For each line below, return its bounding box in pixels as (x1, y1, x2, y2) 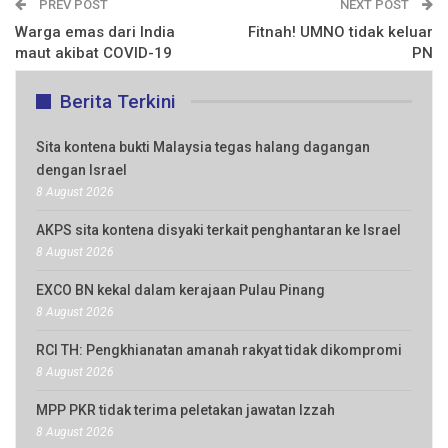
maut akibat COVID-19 (15, 43, 172, 62)
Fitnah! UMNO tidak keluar (248, 22, 433, 41)
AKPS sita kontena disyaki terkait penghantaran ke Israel (36, 221, 401, 238)
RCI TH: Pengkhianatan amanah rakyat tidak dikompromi (36, 341, 402, 358)
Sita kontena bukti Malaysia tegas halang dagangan (36, 138, 370, 155)
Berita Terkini (60, 89, 176, 113)
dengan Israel (36, 161, 127, 178)
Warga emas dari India (15, 22, 175, 41)
